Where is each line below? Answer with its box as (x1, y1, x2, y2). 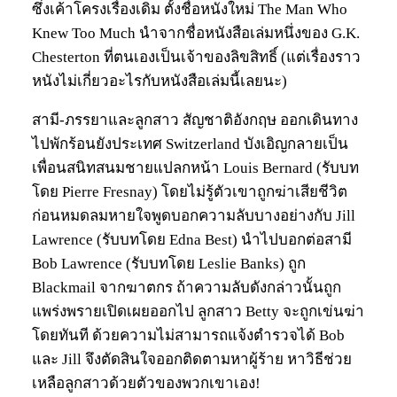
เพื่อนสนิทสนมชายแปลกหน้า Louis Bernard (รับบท (32, 160, 359, 177)
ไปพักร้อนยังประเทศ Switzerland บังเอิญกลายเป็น (32, 136, 348, 153)
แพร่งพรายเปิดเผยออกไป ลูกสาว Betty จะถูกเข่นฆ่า (32, 303, 364, 321)
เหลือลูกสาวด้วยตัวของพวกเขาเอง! (32, 375, 261, 393)
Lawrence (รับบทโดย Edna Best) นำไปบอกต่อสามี (32, 231, 352, 249)
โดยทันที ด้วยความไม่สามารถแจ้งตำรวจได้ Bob (32, 327, 345, 345)
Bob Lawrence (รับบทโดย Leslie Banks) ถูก (32, 255, 306, 273)
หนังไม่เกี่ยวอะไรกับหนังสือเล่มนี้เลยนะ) (32, 73, 287, 90)
